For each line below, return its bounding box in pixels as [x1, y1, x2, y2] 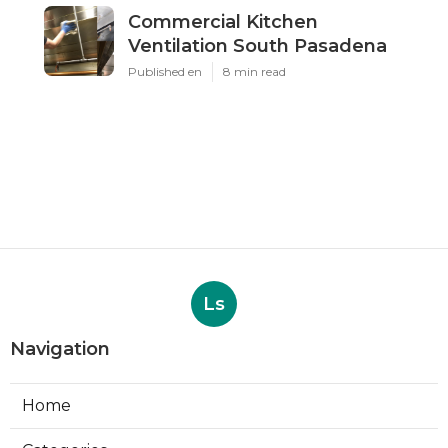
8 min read [223, 64, 286, 80]
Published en [128, 64, 202, 80]
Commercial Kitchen [128, 11, 318, 34]
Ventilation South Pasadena [128, 35, 387, 58]
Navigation [10, 338, 110, 361]
